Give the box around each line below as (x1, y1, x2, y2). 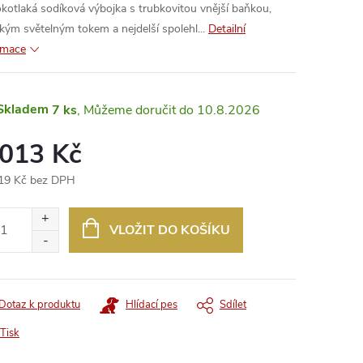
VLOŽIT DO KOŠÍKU (109, 221, 230, 239)
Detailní (208, 21, 246, 36)
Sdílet (220, 297, 246, 312)
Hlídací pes (126, 297, 177, 312)
